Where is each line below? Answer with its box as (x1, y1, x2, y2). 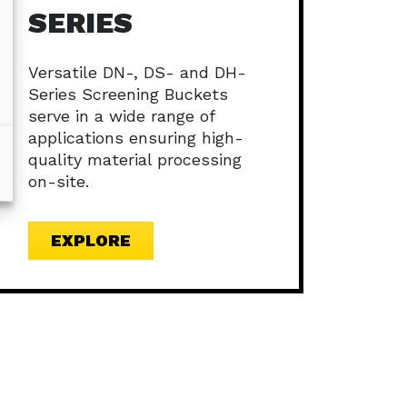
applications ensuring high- (28, 127, 243, 147)
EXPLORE (51, 230, 131, 250)
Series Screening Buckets (28, 84, 228, 104)
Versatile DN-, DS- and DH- (28, 62, 246, 82)
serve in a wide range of (28, 105, 214, 125)
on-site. (28, 171, 89, 191)
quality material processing (28, 149, 242, 169)
